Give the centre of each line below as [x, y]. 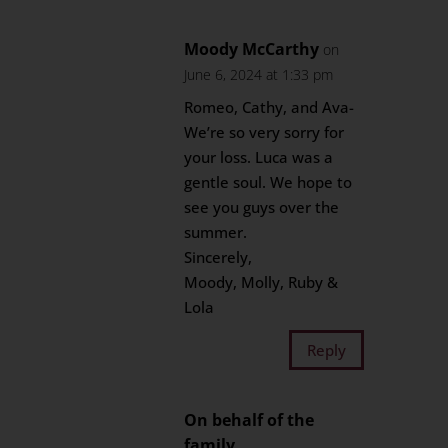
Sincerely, [218, 257]
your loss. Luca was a [259, 157]
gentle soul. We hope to [268, 182]
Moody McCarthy [252, 49]
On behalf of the [249, 420]
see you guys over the [262, 207]
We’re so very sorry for [264, 132]
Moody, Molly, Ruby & [261, 282]
